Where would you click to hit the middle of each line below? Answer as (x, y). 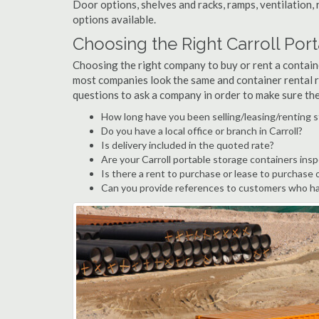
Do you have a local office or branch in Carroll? (202, 131)
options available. (114, 19)
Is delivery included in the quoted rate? (188, 145)
